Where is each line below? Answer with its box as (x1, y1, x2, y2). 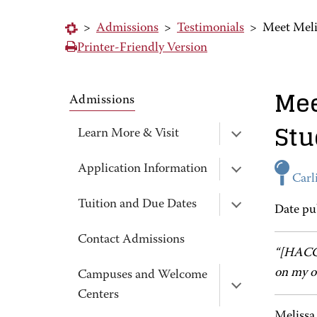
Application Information (78, 163, 207, 175)
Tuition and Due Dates (78, 198, 197, 211)
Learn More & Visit (78, 127, 179, 140)
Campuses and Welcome (78, 269, 207, 282)
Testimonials (177, 22, 244, 35)
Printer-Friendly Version (77, 42, 207, 54)
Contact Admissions (78, 234, 185, 246)
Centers (78, 289, 119, 301)
